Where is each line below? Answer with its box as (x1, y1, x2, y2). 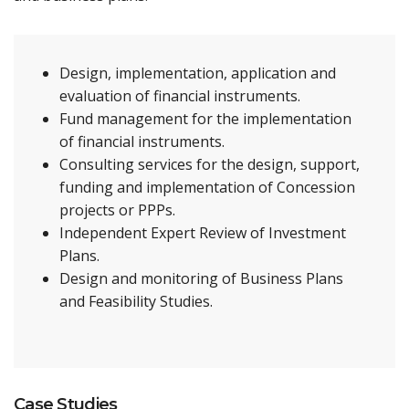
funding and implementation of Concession (59, 177, 355, 197)
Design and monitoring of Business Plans (59, 268, 343, 288)
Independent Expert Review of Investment (59, 223, 346, 243)
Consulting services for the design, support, (59, 154, 360, 174)
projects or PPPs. (59, 200, 175, 220)
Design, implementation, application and (59, 63, 336, 83)
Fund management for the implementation (59, 109, 351, 129)
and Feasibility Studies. (59, 291, 213, 311)
